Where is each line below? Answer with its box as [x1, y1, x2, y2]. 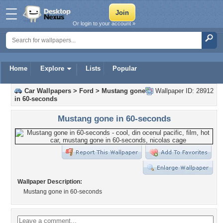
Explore [40, 65, 64, 72]
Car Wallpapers [24, 87, 71, 95]
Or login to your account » [73, 20, 135, 26]
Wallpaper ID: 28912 [153, 87, 214, 95]
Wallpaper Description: [17, 178, 82, 185]
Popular [112, 65, 137, 72]
